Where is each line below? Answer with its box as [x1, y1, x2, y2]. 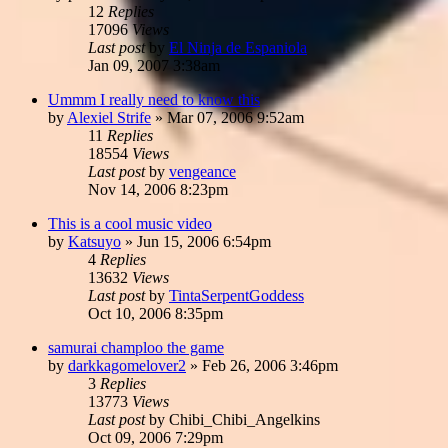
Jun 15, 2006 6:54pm [137, 232, 271, 250]
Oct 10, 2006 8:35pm [88, 304, 223, 322]
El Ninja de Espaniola [169, 38, 307, 56]
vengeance [169, 162, 236, 180]
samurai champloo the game [48, 338, 224, 356]
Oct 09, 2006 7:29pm [88, 428, 223, 446]
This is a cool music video [48, 214, 212, 232]
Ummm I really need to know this [48, 90, 260, 108]
